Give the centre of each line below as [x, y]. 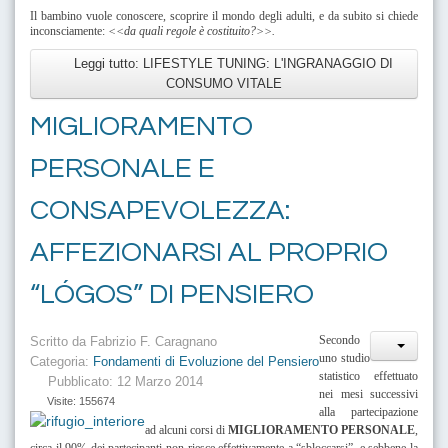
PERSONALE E [122, 168]
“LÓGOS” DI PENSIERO [172, 294]
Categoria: [61, 361]
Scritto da [60, 341]
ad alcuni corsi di [185, 429]
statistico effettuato [368, 375]
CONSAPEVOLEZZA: [160, 210]
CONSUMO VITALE [224, 83]
